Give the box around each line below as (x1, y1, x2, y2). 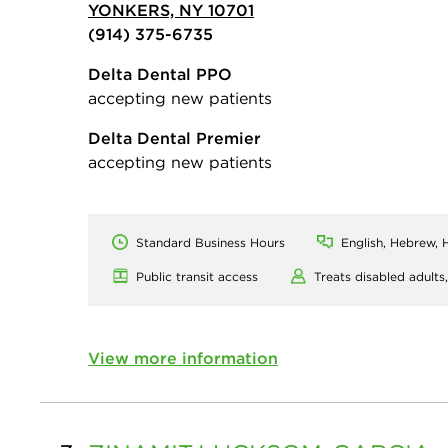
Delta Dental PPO (88, 64, 232, 85)
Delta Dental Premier (88, 128, 261, 149)
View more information (88, 348, 278, 369)
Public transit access (136, 269, 258, 285)
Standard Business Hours (136, 235, 285, 251)
